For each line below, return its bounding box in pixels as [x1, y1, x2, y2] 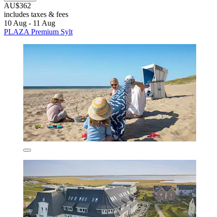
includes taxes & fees [4, 10, 68, 18]
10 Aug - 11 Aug [4, 18, 55, 27]
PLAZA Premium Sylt [4, 27, 73, 36]
